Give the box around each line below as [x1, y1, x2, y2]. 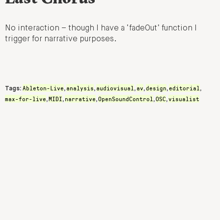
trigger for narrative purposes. [5, 35, 116, 44]
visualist [168, 95, 199, 103]
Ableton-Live [23, 84, 64, 92]
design [146, 84, 166, 92]
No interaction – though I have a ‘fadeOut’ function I [5, 25, 197, 33]
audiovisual [96, 84, 134, 92]
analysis [66, 84, 94, 92]
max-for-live [5, 95, 46, 103]
